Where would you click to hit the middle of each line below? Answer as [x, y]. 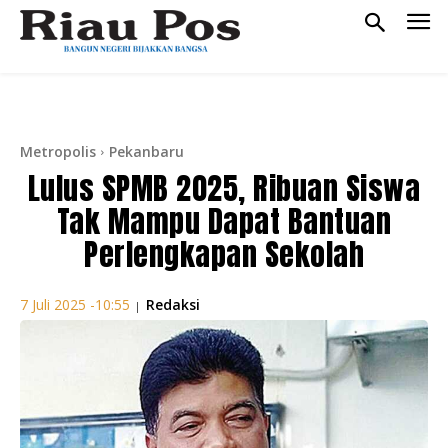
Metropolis [58, 151]
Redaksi [173, 304]
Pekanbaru [146, 151]
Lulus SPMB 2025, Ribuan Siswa [224, 188]
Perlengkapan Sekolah [224, 254]
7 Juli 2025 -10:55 [75, 305]
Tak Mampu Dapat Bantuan [224, 221]
